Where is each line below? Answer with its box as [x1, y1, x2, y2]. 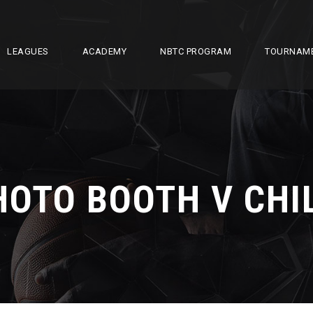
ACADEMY [82, 46, 126, 57]
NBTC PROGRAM [160, 46, 231, 57]
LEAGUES [7, 46, 49, 57]
